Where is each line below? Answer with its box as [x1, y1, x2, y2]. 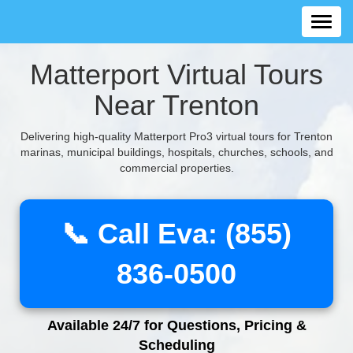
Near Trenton [94, 89, 259, 121]
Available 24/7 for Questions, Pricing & [46, 318, 307, 333]
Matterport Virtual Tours [30, 58, 323, 91]
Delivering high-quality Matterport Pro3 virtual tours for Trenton [20, 130, 333, 143]
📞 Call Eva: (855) [61, 217, 292, 250]
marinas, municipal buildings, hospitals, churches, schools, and [20, 146, 333, 158]
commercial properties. [119, 162, 234, 174]
